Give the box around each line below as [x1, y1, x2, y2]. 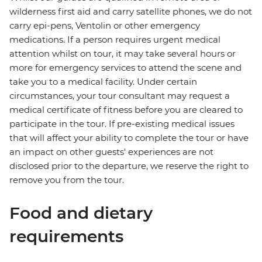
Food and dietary [9, 203, 153, 223]
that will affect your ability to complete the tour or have [9, 132, 249, 144]
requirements [9, 226, 123, 247]
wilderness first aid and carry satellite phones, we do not [9, 6, 252, 18]
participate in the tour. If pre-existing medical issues [9, 118, 235, 130]
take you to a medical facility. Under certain [9, 76, 197, 88]
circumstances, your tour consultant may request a [9, 90, 230, 102]
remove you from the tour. [9, 174, 124, 186]
